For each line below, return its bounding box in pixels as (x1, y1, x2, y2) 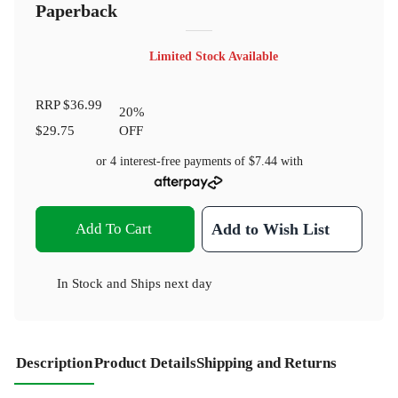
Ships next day (131, 275, 212, 291)
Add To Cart (75, 219, 152, 237)
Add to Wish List (211, 219, 330, 238)
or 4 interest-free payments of (95, 155, 249, 169)
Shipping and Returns (196, 354, 337, 371)
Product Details (94, 354, 196, 371)
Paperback (36, 2, 117, 21)
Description (16, 354, 92, 371)
